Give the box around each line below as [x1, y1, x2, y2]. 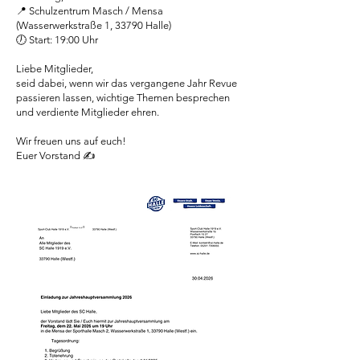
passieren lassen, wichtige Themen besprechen [16, 92, 230, 104]
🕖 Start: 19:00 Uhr [16, 34, 98, 46]
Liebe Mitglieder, [16, 63, 93, 75]
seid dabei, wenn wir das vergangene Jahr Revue [16, 77, 237, 89]
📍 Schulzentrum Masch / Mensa [16, 5, 163, 17]
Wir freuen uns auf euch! [16, 135, 126, 147]
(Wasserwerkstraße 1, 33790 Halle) [16, 19, 171, 31]
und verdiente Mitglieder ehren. [16, 106, 159, 118]
